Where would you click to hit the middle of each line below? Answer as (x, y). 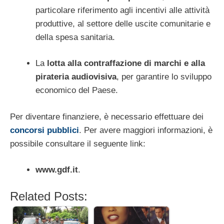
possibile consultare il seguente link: (78, 143)
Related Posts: (49, 196)
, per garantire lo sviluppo (164, 77)
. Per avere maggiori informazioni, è (146, 130)
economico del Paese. (77, 90)
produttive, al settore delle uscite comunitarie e (123, 23)
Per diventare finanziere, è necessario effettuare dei (107, 116)
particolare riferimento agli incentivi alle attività (122, 10)
